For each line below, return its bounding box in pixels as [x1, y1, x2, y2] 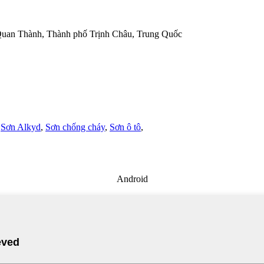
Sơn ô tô [110, 122, 141, 133]
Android [116, 174, 148, 184]
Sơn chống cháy [45, 122, 105, 133]
